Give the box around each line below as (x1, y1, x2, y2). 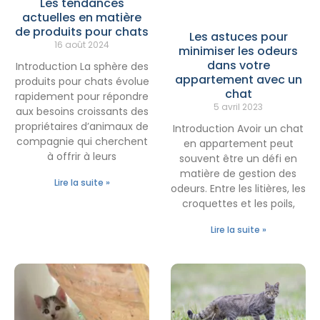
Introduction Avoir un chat (173, 121, 304, 136)
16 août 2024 (54, 38, 109, 51)
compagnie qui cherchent (16, 134, 148, 149)
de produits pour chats (15, 23, 149, 40)
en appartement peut (183, 136, 294, 151)
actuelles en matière (22, 9, 141, 26)
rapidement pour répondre (15, 89, 149, 104)
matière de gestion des (180, 166, 296, 181)
